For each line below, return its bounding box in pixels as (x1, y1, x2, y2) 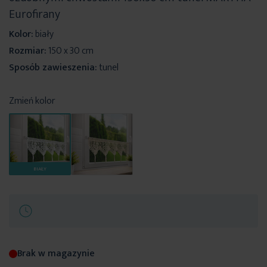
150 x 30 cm (48, 42, 94, 59)
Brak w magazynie (17, 245, 95, 262)
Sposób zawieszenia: (9, 59, 97, 76)
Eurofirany (9, 4, 60, 24)
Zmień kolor (9, 92, 55, 109)
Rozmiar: (9, 42, 46, 59)
